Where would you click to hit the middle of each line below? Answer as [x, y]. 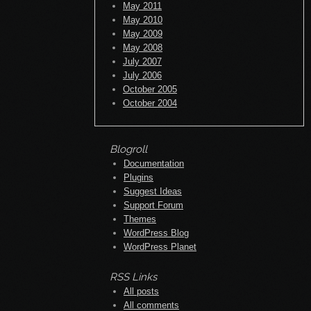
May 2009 [143, 33]
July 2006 [142, 75]
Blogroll [128, 149]
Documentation [154, 163]
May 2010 [143, 19]
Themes [140, 219]
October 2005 [150, 89]
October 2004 [150, 103]
